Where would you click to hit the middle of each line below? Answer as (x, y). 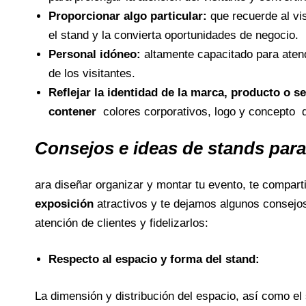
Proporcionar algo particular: (129, 16)
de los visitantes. (92, 73)
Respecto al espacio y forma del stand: (154, 260)
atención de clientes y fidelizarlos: (121, 223)
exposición (64, 204)
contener (74, 111)
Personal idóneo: (96, 54)
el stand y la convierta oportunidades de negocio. (173, 35)
